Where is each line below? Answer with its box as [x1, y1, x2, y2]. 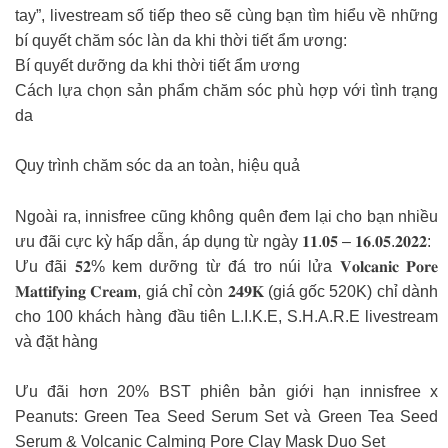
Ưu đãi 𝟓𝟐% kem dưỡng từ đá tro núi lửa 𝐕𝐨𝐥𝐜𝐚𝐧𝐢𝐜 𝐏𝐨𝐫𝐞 [15, 257, 438, 275]
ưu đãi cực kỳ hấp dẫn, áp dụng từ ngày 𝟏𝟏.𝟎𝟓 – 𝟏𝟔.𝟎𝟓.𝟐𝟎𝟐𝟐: [15, 232, 431, 250]
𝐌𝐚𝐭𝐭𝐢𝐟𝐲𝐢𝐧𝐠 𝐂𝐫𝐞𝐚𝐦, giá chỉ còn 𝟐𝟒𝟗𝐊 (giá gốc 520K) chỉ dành [15, 282, 438, 300]
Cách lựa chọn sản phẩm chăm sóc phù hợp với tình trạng [15, 81, 438, 99]
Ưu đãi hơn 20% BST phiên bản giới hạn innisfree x [15, 383, 438, 401]
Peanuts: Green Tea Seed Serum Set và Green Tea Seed [15, 408, 438, 426]
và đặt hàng [15, 332, 98, 350]
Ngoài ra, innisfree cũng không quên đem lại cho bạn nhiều [15, 207, 438, 225]
